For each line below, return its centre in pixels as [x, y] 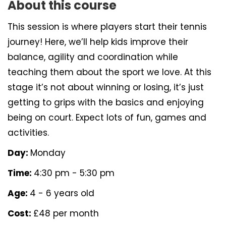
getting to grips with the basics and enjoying [106, 102]
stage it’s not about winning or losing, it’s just [106, 87]
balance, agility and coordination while [93, 57]
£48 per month [66, 213]
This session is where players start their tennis [107, 27]
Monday [48, 153]
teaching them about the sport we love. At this [109, 72]
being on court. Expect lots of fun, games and [107, 118]
